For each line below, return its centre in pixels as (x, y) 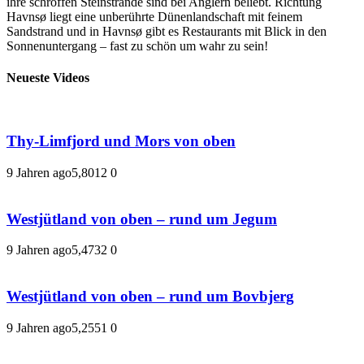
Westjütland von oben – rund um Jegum (142, 219)
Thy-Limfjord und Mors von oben (121, 141)
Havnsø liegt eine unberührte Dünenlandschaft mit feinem (154, 16)
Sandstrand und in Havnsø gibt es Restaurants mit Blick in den (167, 31)
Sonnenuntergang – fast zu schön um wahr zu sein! (137, 45)
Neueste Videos (48, 78)
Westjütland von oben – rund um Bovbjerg (150, 296)
